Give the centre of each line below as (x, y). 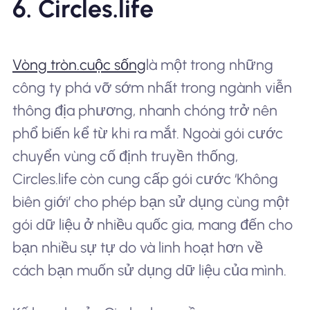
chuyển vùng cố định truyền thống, (125, 156)
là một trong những (209, 65)
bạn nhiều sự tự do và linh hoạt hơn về (137, 248)
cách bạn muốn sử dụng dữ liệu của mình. (149, 271)
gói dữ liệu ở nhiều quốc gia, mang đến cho (152, 225)
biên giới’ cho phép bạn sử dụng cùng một (151, 202)
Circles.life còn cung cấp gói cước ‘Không (145, 179)
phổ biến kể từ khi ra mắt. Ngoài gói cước (147, 134)
